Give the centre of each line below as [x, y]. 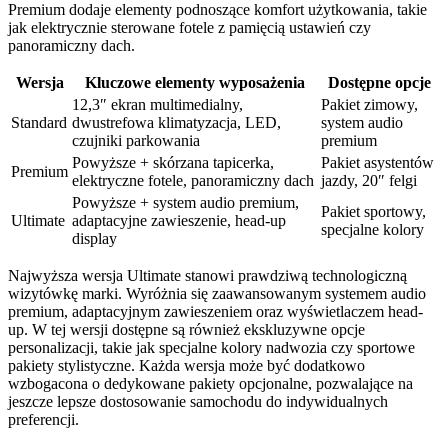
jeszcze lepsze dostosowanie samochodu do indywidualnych [198, 401]
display [94, 238]
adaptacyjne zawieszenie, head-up [179, 220]
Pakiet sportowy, [373, 211]
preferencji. [43, 419]
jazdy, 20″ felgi [369, 180]
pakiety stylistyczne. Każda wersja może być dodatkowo [186, 365]
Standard [39, 122]
